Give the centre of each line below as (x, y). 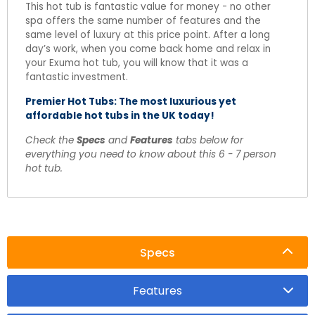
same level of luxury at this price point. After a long (148, 34)
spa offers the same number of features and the (143, 20)
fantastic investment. (77, 77)
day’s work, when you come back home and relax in (148, 49)
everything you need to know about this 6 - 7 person (151, 154)
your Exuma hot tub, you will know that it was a (137, 63)
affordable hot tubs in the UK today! (120, 115)
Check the (51, 140)
